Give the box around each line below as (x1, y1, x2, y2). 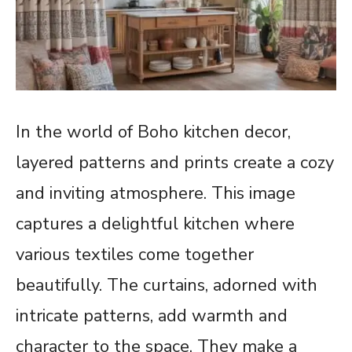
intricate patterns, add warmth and (16, 304, 288, 328)
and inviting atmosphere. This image (16, 181, 295, 206)
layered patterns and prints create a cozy (16, 151, 334, 175)
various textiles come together (16, 243, 254, 267)
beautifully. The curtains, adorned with (16, 273, 317, 298)
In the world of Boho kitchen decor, (16, 120, 291, 145)
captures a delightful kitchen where (16, 212, 295, 236)
